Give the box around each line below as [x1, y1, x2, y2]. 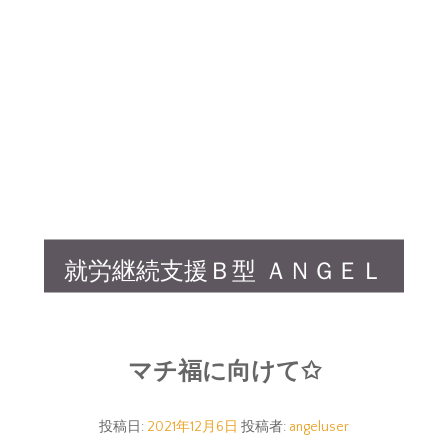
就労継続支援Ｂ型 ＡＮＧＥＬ [64, 251, 384, 290]
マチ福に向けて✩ [127, 356, 321, 386]
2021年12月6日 [147, 419, 238, 436]
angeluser [289, 419, 349, 436]
